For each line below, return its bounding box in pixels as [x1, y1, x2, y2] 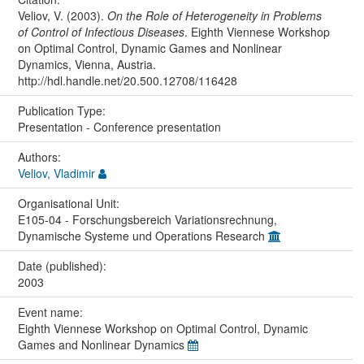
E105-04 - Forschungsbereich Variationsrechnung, [17, 211, 277, 228]
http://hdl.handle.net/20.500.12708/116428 [17, 72, 237, 89]
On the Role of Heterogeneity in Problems [106, 7, 322, 24]
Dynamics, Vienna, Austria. [17, 56, 156, 73]
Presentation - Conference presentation [17, 119, 221, 136]
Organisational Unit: [17, 195, 123, 212]
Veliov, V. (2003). [17, 7, 107, 24]
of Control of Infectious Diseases [17, 24, 184, 41]
